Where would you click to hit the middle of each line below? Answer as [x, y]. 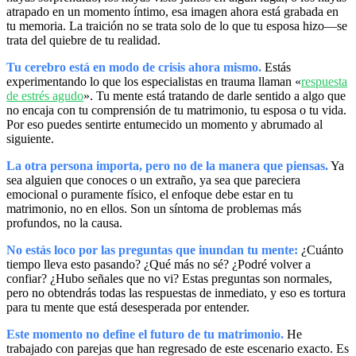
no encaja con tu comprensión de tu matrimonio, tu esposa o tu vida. [176, 110]
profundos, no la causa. [64, 223]
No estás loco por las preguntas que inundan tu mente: [152, 250]
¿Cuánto [321, 250]
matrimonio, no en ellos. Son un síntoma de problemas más [154, 209]
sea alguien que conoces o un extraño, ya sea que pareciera [153, 180]
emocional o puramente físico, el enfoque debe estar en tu [150, 195]
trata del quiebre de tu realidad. [83, 41]
